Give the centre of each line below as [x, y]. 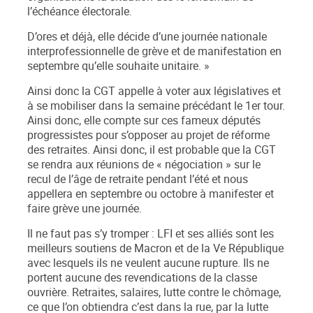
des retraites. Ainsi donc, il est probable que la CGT [152, 150]
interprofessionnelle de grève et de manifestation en [154, 52]
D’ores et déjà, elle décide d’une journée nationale [147, 37]
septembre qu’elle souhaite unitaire [113, 66]
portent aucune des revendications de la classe [142, 278]
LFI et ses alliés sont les [216, 234]
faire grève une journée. [85, 209]
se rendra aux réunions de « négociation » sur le [144, 165]
